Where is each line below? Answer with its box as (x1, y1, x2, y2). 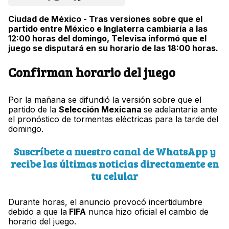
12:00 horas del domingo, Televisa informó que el (8, 33, 207, 44)
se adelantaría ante (144, 104, 217, 115)
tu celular (91, 169, 138, 184)
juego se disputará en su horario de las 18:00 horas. (8, 43, 218, 54)
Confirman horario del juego (8, 63, 175, 81)
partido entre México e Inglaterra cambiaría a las (8, 24, 208, 34)
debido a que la (8, 207, 67, 217)
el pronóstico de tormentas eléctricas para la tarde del (8, 114, 218, 125)
